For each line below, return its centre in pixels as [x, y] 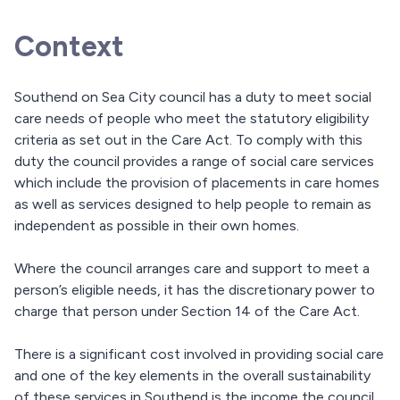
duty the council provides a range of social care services [194, 162]
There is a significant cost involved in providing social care [199, 354]
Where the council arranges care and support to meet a [192, 269]
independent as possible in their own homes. [157, 226]
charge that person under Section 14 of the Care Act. [187, 312]
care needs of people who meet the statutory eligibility [192, 119]
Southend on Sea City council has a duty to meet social [193, 97]
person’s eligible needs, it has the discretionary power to [195, 290]
